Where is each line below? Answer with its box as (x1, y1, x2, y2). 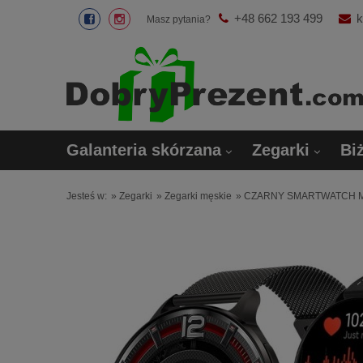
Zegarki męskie (164, 190, 232, 202)
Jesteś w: (66, 190, 107, 202)
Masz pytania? (147, 13, 211, 25)
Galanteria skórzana (66, 141, 221, 159)
